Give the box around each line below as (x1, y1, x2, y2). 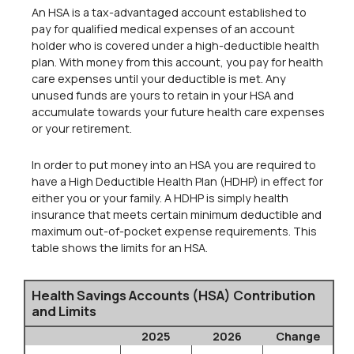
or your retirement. (32, 121, 132, 137)
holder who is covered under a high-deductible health (32, 38, 319, 54)
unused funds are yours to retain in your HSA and (32, 88, 294, 104)
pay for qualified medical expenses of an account (32, 21, 295, 37)
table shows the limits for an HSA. (32, 239, 208, 255)
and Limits (32, 301, 96, 320)
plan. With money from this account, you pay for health (32, 55, 323, 70)
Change (275, 328, 320, 344)
